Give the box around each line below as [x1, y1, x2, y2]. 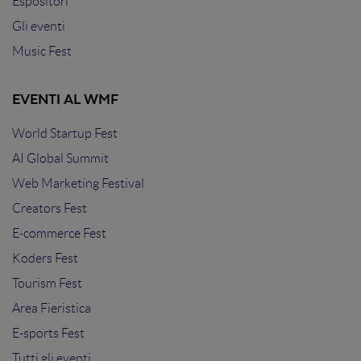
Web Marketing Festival [12, 176, 144, 191]
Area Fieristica [12, 301, 91, 316]
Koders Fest [12, 251, 78, 266]
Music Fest [12, 44, 72, 59]
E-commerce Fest [12, 226, 106, 241]
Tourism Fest [12, 276, 82, 291]
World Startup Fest [12, 127, 118, 141]
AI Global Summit [12, 151, 109, 166]
